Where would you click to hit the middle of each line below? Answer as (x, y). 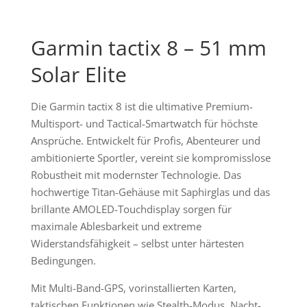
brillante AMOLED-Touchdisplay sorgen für (131, 209)
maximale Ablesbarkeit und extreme (116, 226)
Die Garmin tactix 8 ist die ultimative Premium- (142, 106)
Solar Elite (78, 74)
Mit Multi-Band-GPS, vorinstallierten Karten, (133, 287)
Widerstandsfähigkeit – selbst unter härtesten (137, 243)
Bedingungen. (63, 260)
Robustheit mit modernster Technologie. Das (136, 174)
